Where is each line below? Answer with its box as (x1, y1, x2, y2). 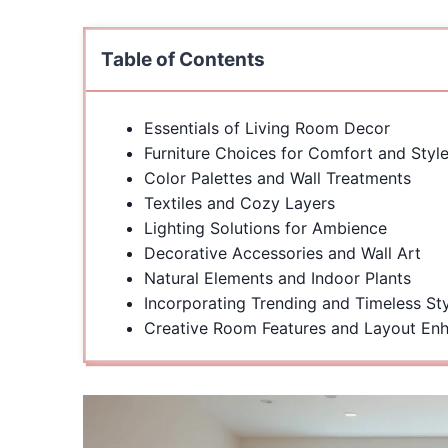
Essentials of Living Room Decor (144, 118, 390, 139)
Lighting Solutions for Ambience (144, 218, 387, 239)
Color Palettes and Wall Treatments (144, 168, 411, 189)
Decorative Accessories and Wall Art (144, 243, 421, 264)
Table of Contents (101, 48, 265, 72)
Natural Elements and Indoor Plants (144, 268, 411, 289)
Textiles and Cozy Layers (144, 193, 335, 214)
